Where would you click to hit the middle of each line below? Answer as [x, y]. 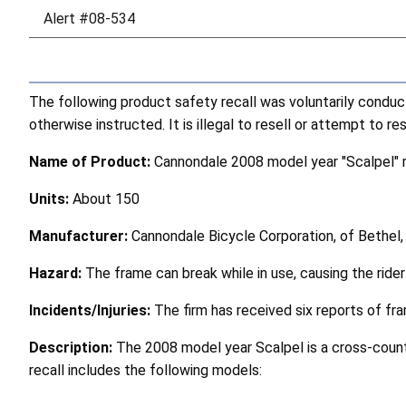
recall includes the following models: [145, 370]
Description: [72, 347]
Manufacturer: [80, 236]
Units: [51, 198]
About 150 [106, 198]
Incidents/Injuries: [92, 310]
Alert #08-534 [89, 18]
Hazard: [57, 273]
